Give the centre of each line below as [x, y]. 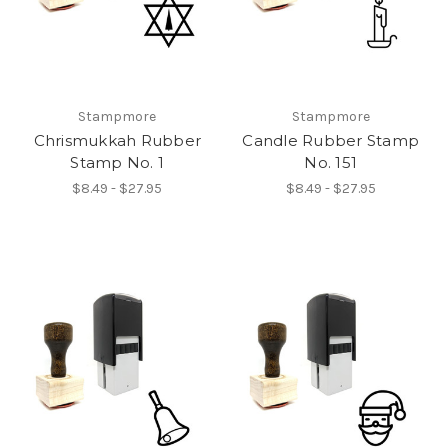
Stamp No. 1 [117, 163]
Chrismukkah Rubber [117, 141]
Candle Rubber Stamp [331, 141]
